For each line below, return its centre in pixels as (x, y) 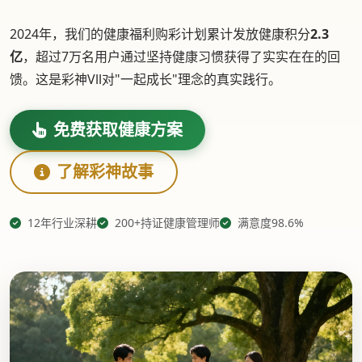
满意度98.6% (269, 223)
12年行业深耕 (61, 223)
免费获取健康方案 (118, 130)
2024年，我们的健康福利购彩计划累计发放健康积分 (160, 34)
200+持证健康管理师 (166, 223)
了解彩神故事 (105, 172)
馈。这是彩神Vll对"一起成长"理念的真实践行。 (145, 79)
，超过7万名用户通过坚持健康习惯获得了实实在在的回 (181, 57)
